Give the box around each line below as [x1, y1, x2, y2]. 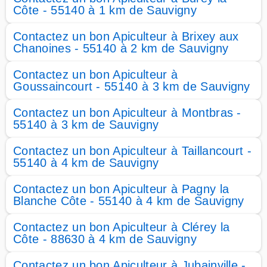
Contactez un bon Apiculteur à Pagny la [13, 182, 229, 195]
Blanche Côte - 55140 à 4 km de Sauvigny [13, 194, 244, 207]
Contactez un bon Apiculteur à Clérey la [13, 221, 230, 234]
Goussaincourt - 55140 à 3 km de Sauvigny [13, 80, 250, 93]
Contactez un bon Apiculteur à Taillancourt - [13, 144, 252, 157]
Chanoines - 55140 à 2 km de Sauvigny [13, 42, 229, 55]
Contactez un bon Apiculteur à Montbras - [13, 106, 241, 119]
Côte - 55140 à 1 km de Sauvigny [13, 4, 197, 17]
